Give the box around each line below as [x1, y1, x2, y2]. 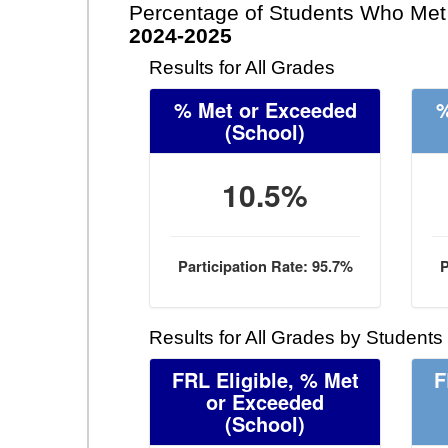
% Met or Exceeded [173, 95, 357, 124]
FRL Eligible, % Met [171, 365, 359, 394]
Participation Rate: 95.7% [177, 256, 353, 277]
